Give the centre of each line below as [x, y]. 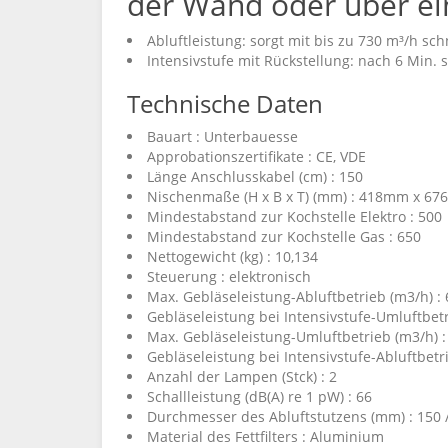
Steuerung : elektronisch [229, 276]
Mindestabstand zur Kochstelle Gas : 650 [284, 236]
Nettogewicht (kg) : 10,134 [232, 256]
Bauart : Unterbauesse [222, 136]
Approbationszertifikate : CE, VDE [256, 156]
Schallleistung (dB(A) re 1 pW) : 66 [259, 396]
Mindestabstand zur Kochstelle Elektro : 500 [294, 216]
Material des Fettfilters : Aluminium [265, 436]
